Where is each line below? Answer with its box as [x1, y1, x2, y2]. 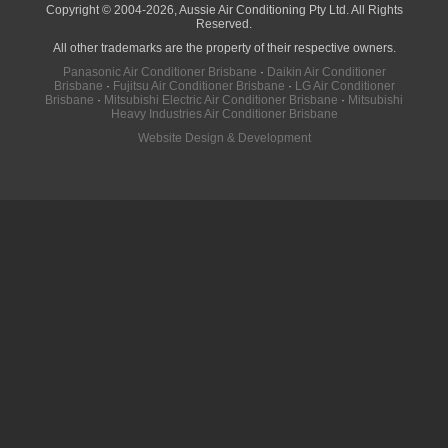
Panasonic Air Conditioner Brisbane [62, 65, 257, 79]
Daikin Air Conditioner [266, 65, 386, 79]
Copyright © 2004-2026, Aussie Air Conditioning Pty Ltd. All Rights [45, 3, 403, 17]
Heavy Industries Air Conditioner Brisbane [110, 107, 338, 121]
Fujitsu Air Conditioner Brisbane [112, 79, 285, 93]
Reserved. [196, 17, 252, 31]
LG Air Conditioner [294, 79, 395, 93]
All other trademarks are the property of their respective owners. [52, 41, 396, 55]
